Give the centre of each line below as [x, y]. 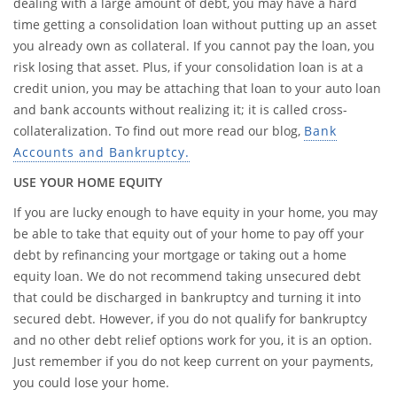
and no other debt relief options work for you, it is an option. [193, 340]
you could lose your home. [91, 382]
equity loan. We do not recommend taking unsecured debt [187, 276]
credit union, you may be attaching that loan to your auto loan [197, 88]
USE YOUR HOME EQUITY [88, 182]
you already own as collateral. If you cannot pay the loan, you [194, 46]
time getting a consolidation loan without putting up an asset [195, 24]
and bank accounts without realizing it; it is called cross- [180, 109]
